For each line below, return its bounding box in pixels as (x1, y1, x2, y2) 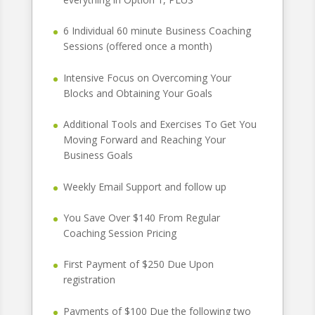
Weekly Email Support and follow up (63, 179, 226, 193)
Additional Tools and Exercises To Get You (63, 117, 257, 131)
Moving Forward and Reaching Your (63, 133, 226, 147)
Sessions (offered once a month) (63, 39, 212, 53)
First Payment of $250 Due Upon (63, 257, 214, 271)
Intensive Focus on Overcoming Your (63, 70, 231, 84)
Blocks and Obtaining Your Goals (63, 86, 212, 100)
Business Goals (63, 148, 133, 162)
